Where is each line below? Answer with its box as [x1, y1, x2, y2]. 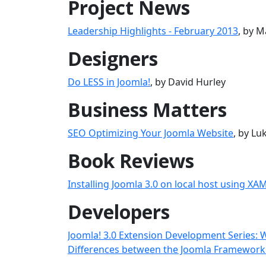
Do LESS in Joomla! [68, 75, 150, 88]
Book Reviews [68, 148, 194, 173]
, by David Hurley [150, 75, 226, 88]
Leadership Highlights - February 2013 [68, 24, 238, 37]
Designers [68, 46, 158, 71]
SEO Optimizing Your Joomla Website [68, 126, 233, 140]
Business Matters [68, 97, 227, 122]
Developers [68, 199, 170, 224]
